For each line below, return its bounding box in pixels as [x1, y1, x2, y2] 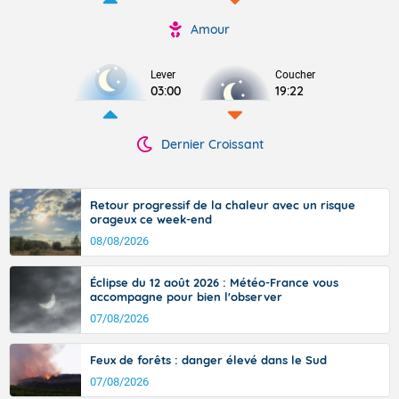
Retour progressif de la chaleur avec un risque [90, 198, 355, 212]
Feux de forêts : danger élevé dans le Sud [90, 353, 327, 367]
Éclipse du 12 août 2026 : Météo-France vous [90, 275, 338, 289]
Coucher [275, 69, 315, 81]
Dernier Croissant [160, 136, 264, 152]
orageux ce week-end [90, 212, 212, 226]
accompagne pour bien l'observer [90, 289, 282, 304]
